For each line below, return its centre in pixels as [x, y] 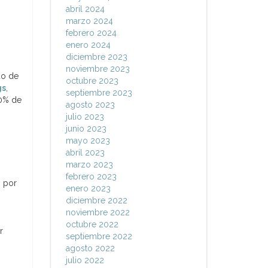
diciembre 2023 [96, 57]
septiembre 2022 [99, 236]
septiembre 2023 [99, 93]
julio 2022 [85, 260]
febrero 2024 [91, 33]
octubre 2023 [92, 81]
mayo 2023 [88, 141]
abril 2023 [85, 153]
